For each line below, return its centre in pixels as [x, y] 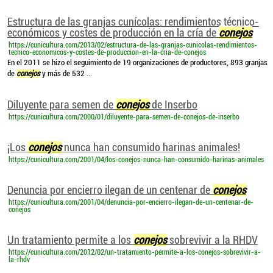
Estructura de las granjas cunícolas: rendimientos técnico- [133, 22]
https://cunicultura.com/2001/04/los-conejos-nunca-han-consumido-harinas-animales [136, 160]
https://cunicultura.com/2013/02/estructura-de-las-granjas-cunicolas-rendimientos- [133, 45]
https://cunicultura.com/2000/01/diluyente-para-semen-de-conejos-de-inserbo [124, 117]
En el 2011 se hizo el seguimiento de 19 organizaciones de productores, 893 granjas [137, 62]
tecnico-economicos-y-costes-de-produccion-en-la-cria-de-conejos [107, 52]
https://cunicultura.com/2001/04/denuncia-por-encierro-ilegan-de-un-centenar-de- [131, 202]
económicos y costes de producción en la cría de [113, 33]
